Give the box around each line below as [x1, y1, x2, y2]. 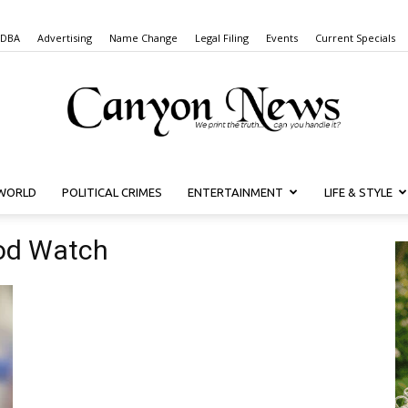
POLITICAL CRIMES [62, 186, 162, 199]
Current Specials [315, 31, 395, 45]
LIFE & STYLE [324, 186, 393, 199]
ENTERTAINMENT [188, 186, 283, 199]
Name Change [109, 31, 178, 45]
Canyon [203, 187, 249, 203]
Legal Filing [195, 31, 249, 45]
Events [266, 31, 298, 45]
